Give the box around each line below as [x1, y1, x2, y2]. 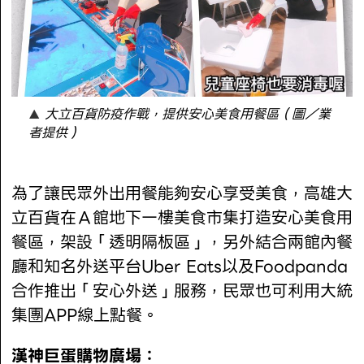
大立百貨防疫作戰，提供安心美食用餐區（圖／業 [45, 104, 331, 125]
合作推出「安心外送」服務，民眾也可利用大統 [11, 278, 353, 305]
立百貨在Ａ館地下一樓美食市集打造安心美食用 [11, 205, 353, 232]
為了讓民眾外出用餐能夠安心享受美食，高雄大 [11, 180, 353, 207]
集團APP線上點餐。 [11, 302, 159, 329]
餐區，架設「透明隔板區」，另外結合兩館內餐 [11, 229, 353, 256]
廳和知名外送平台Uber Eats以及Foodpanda [11, 253, 349, 280]
